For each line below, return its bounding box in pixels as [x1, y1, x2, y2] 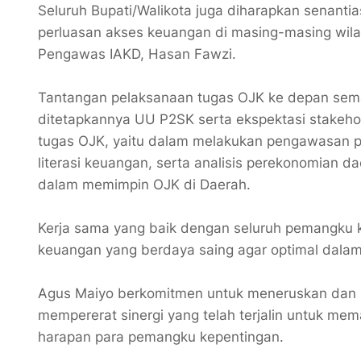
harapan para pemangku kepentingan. [38, 328, 288, 345]
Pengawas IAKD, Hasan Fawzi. [38, 45, 240, 62]
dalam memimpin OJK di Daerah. [38, 176, 255, 193]
